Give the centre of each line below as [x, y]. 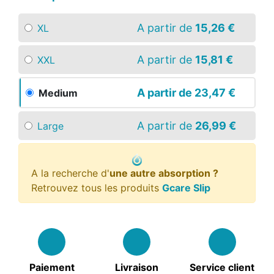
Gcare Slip [186, 188]
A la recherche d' [70, 173]
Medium [58, 93]
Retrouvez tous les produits [97, 188]
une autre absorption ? [164, 173]
